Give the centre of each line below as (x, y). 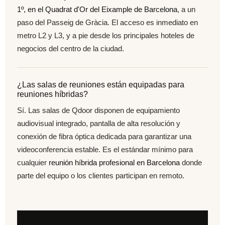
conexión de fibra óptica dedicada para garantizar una (104, 136)
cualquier (33, 162)
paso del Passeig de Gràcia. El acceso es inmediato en (107, 23)
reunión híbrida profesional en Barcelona (114, 162)
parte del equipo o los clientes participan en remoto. (101, 175)
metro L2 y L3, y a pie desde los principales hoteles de (106, 36)
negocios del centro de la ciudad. (71, 49)
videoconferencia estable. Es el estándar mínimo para (105, 149)
